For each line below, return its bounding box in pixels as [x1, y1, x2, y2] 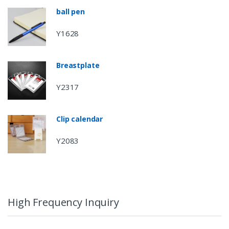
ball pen [56, 6, 85, 16]
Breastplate [56, 60, 100, 70]
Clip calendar [56, 113, 103, 124]
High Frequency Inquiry [8, 195, 119, 209]
